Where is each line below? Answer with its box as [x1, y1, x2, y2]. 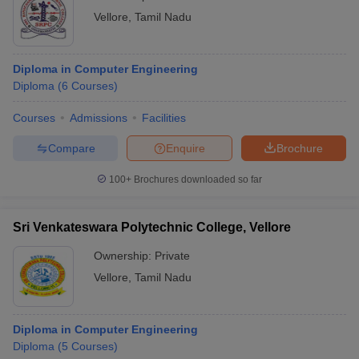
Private [155, 249, 190, 262]
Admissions [70, 111, 127, 124]
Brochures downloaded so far [131, 174, 262, 185]
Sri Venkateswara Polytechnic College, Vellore [13, 220, 291, 234]
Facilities [142, 111, 186, 124]
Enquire [166, 141, 205, 155]
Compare [47, 141, 95, 155]
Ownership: [94, 249, 155, 262]
